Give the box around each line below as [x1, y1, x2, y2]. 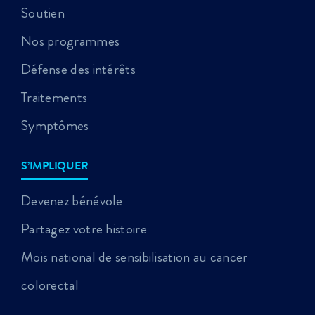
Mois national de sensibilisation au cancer [20, 246, 248, 267]
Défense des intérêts [20, 58, 136, 79]
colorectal [20, 274, 79, 295]
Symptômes [20, 115, 89, 136]
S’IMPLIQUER [20, 161, 89, 173]
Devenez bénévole [20, 190, 123, 211]
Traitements [20, 86, 88, 108]
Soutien [20, 2, 65, 23]
